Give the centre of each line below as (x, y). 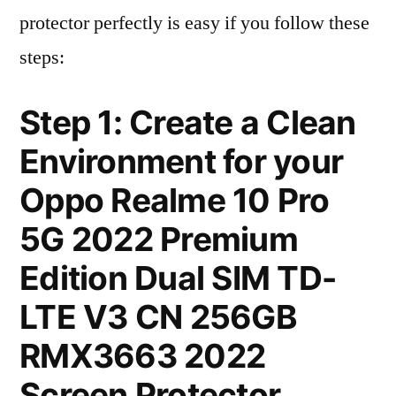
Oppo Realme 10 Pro (175, 200)
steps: (42, 57)
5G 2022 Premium (159, 239)
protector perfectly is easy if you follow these (194, 23)
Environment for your (182, 161)
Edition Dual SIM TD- (178, 278)
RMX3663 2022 (143, 356)
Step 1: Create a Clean (188, 122)
